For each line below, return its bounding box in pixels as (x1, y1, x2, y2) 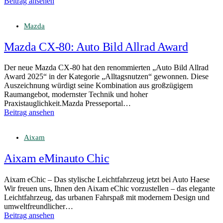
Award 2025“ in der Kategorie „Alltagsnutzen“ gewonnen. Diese (4, 72, 209, 81)
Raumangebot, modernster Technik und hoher (4, 90, 148, 99)
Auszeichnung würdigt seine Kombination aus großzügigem (4, 81, 193, 90)
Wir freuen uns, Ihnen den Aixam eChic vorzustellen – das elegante (4, 184, 215, 193)
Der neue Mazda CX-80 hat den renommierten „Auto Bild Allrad (4, 63, 209, 72)
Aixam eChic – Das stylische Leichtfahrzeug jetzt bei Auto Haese (4, 175, 210, 184)
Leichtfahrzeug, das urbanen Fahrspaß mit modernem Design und (4, 193, 210, 202)
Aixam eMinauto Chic (4, 152, 110, 165)
